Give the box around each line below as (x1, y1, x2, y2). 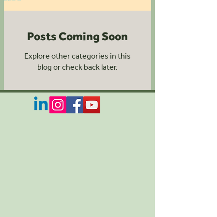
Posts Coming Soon (27, 29, 128, 43)
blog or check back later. (37, 62, 118, 72)
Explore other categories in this (24, 51, 131, 61)
